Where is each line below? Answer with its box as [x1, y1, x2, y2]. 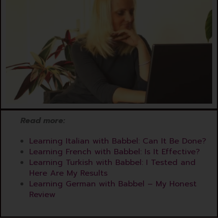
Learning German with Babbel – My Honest [29, 178, 197, 190]
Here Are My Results [29, 167, 108, 179]
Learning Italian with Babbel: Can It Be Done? [29, 135, 206, 147]
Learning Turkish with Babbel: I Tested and [29, 156, 196, 168]
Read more [20, 114, 63, 127]
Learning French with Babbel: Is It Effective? [29, 145, 200, 158]
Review [29, 188, 55, 200]
